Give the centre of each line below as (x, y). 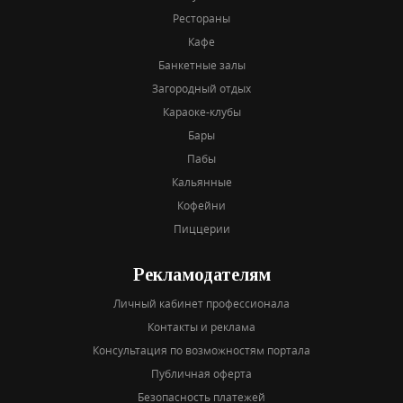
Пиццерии (201, 228)
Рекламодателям (201, 274)
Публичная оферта (201, 373)
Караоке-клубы (201, 111)
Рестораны (201, 18)
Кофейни (201, 205)
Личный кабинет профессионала (201, 303)
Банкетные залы (201, 64)
